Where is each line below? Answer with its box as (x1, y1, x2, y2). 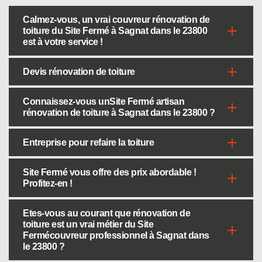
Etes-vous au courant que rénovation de (23, 208, 190, 218)
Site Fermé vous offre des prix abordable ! (23, 167, 196, 177)
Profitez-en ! (23, 178, 73, 188)
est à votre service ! (23, 37, 103, 47)
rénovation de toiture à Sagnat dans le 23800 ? (23, 108, 215, 118)
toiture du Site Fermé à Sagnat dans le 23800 (23, 26, 207, 36)
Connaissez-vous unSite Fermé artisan (23, 96, 184, 106)
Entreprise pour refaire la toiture (23, 137, 154, 147)
